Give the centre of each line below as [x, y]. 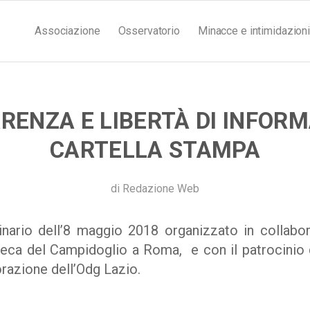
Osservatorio [149, 31]
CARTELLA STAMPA [155, 150]
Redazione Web [161, 189]
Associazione [67, 31]
